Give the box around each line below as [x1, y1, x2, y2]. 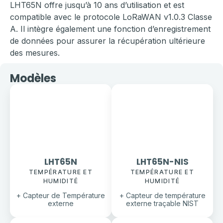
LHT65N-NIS [136, 156, 189, 168]
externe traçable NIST [126, 199, 199, 208]
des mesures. [10, 47, 60, 58]
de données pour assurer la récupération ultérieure [10, 35, 205, 46]
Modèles [10, 71, 56, 87]
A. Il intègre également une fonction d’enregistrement [10, 23, 211, 34]
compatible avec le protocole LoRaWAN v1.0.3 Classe [10, 11, 212, 22]
